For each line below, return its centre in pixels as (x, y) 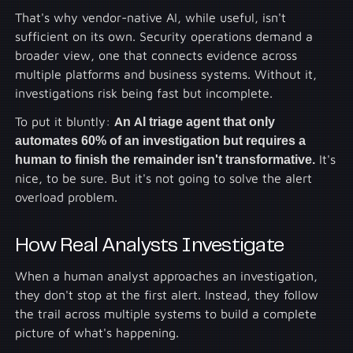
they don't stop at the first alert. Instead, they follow (167, 295)
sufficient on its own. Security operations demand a (164, 36)
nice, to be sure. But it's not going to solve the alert (164, 178)
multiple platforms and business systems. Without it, (166, 74)
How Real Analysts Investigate (150, 246)
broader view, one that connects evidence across (156, 55)
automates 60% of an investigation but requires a (161, 140)
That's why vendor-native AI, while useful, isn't (151, 17)
